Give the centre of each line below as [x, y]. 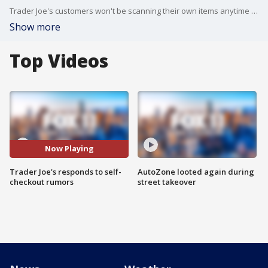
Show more [35, 27]
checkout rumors [42, 182]
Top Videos [59, 61]
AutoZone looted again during [196, 171]
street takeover [167, 182]
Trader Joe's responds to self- [66, 171]
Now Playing [69, 149]
